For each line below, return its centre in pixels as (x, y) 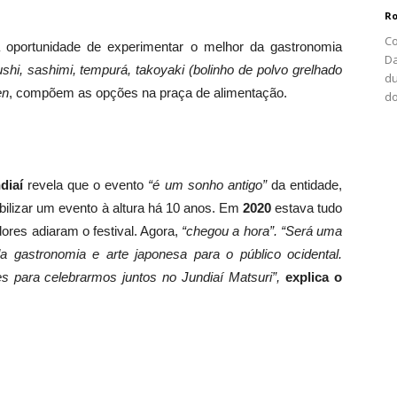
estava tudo (307, 208)
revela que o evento (86, 185)
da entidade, (304, 185)
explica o (314, 277)
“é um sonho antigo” (207, 185)
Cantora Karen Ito (300, 261)
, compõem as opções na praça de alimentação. (148, 93)
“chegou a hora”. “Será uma (262, 231)
